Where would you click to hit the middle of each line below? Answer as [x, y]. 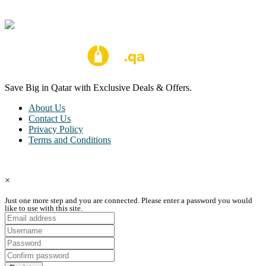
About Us [47, 107]
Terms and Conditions [70, 140]
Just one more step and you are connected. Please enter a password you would [129, 200]
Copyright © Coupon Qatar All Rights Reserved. [96, 160]
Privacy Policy [56, 129]
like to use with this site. [44, 208]
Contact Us [50, 118]
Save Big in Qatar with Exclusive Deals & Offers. [98, 87]
